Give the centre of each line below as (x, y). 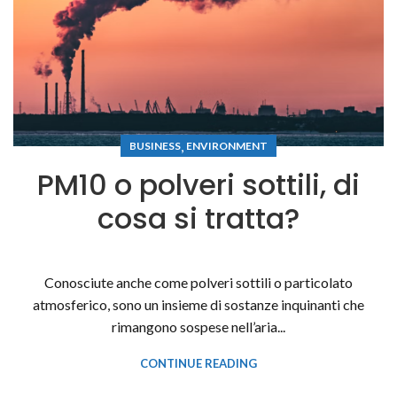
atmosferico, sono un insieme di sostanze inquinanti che (198, 304)
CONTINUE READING (198, 363)
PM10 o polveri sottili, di (198, 185)
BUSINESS (155, 146)
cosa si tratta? (198, 219)
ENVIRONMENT (227, 146)
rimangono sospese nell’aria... (198, 326)
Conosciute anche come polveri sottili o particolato (198, 282)
